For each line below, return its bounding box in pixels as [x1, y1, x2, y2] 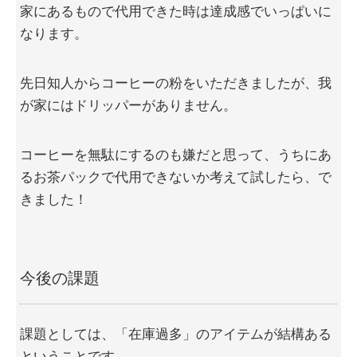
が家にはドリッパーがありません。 [20, 98, 237, 114]
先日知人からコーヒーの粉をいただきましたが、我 [20, 76, 331, 92]
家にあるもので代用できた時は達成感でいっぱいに [20, 4, 331, 20]
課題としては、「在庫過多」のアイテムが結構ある [20, 327, 331, 343]
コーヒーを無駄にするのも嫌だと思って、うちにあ [20, 147, 331, 163]
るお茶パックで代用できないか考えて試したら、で [20, 170, 331, 186]
